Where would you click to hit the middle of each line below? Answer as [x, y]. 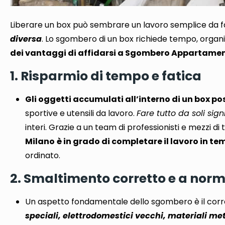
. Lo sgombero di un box [89, 39]
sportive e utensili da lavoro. [81, 113]
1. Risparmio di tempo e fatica [106, 76]
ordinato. [43, 155]
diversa [26, 39]
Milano [40, 141]
